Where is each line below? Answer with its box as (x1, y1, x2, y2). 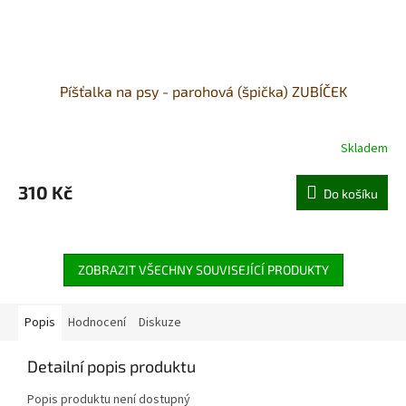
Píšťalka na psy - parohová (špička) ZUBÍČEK (59, 82, 347, 101)
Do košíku (324, 186, 378, 202)
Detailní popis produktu (27, 356, 196, 377)
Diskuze (139, 314, 181, 333)
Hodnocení (68, 314, 126, 333)
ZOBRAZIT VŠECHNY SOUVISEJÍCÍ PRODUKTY (77, 262, 329, 278)
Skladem (341, 139, 388, 158)
